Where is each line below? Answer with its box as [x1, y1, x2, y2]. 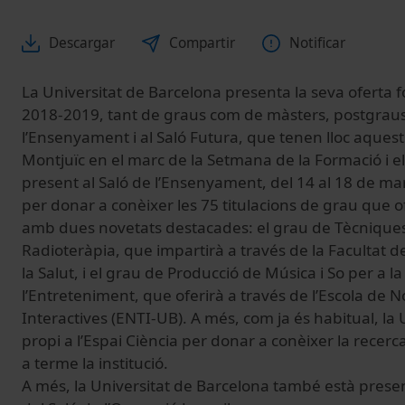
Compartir [169, 33, 235, 53]
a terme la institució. [22, 353, 168, 374]
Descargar [49, 33, 115, 53]
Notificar [289, 33, 345, 53]
